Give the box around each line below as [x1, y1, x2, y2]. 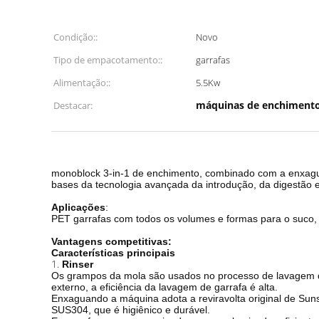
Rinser [62, 258, 93, 270]
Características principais [51, 247, 175, 258]
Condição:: [53, 31, 98, 43]
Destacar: [53, 99, 93, 112]
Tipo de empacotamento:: [53, 53, 162, 66]
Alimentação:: [53, 76, 110, 89]
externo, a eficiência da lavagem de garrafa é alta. [51, 281, 278, 293]
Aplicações [51, 202, 105, 213]
